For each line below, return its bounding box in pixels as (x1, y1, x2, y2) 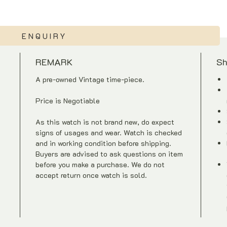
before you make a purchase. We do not (35, 160, 165, 169)
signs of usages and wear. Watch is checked (35, 128, 182, 137)
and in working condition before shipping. (35, 138, 172, 148)
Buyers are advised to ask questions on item (35, 149, 183, 159)
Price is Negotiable (35, 96, 100, 105)
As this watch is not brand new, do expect (35, 117, 175, 127)
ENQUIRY (22, 30, 67, 41)
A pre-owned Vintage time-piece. (35, 74, 145, 84)
